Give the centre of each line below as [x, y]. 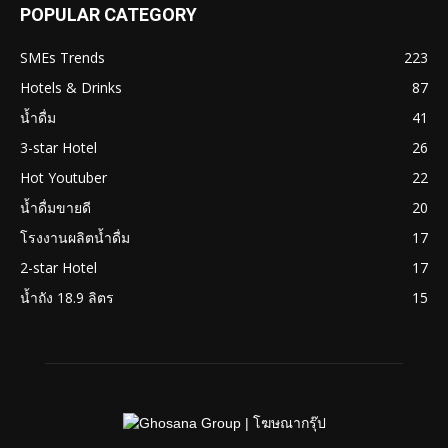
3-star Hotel [58, 147]
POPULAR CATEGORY [108, 14]
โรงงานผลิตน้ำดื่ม [75, 237]
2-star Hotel [58, 267]
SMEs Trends [62, 57]
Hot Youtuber [63, 177]
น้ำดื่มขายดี [55, 207]
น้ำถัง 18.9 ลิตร [67, 297]
